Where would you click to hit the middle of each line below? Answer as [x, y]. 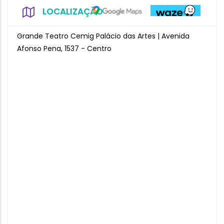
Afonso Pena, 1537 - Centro [64, 48]
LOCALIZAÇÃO [73, 11]
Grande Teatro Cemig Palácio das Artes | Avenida [103, 36]
